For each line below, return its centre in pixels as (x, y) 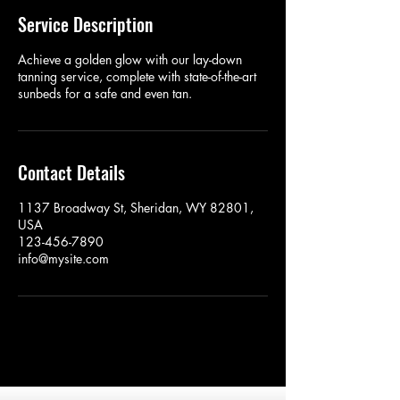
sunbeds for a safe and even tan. (105, 93)
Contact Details (71, 172)
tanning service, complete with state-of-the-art (137, 76)
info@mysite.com (63, 258)
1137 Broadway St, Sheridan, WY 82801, (136, 208)
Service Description (85, 24)
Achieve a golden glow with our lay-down (130, 59)
